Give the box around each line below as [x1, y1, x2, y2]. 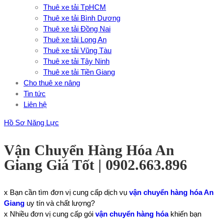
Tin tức [24, 89, 46, 98]
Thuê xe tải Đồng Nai [43, 25, 110, 33]
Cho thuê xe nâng [24, 79, 80, 87]
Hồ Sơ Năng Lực [4, 118, 59, 127]
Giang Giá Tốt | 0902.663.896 [4, 157, 187, 173]
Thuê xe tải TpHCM [43, 3, 106, 11]
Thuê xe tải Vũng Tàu [43, 46, 111, 55]
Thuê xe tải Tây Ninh [43, 57, 110, 65]
